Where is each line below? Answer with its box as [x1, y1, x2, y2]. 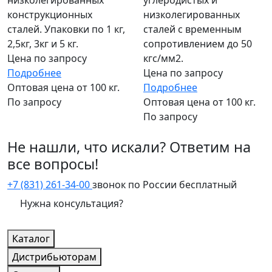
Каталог [12, 232, 50, 246]
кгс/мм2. [143, 52, 183, 66]
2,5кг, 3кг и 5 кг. [7, 37, 78, 51]
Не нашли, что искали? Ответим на [7, 137, 251, 157]
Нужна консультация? [53, 197, 123, 211]
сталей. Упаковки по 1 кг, [7, 22, 125, 36]
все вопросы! [7, 154, 98, 174]
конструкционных [7, 8, 92, 22]
